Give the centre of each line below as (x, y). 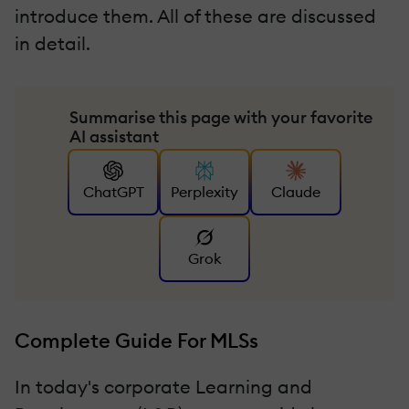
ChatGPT (113, 192)
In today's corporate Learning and (163, 386)
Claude (296, 192)
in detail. (52, 43)
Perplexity (204, 192)
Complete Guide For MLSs (136, 340)
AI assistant (114, 136)
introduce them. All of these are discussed (195, 16)
